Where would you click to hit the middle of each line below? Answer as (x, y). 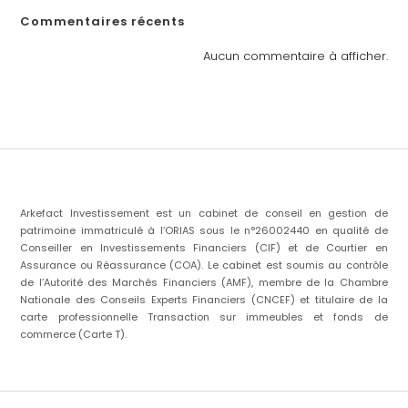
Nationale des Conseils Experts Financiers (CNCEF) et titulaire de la (204, 299)
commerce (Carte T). (74, 334)
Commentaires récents (103, 22)
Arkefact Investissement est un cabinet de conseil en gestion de (204, 213)
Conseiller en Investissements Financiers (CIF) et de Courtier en (204, 247)
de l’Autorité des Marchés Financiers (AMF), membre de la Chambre (204, 282)
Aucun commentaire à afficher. (295, 56)
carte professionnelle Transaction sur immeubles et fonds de (204, 316)
